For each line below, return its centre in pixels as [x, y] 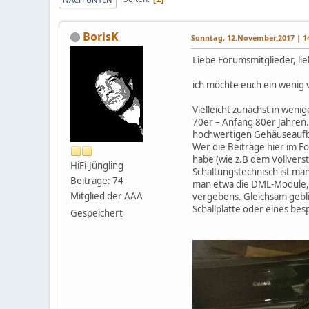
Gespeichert [97, 213]
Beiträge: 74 [97, 180]
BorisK [101, 36]
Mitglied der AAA [107, 196]
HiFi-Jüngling [97, 165]
